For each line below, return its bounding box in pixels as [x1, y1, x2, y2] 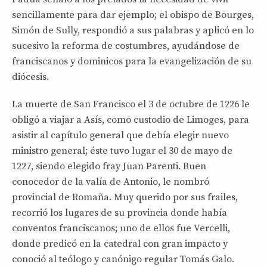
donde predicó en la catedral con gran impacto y [12, 237, 228, 250]
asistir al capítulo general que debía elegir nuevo [12, 129, 229, 141]
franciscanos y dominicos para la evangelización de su [12, 55, 252, 67]
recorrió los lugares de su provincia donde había [12, 206, 227, 219]
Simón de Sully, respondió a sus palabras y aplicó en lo [12, 24, 254, 36]
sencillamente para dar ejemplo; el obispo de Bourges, [12, 8, 254, 21]
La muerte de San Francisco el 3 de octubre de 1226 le [12, 98, 250, 110]
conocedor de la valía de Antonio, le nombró [12, 175, 209, 188]
